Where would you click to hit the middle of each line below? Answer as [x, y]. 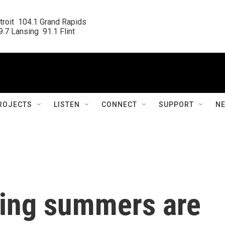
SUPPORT [176, 104]
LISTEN [67, 104]
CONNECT [119, 104]
